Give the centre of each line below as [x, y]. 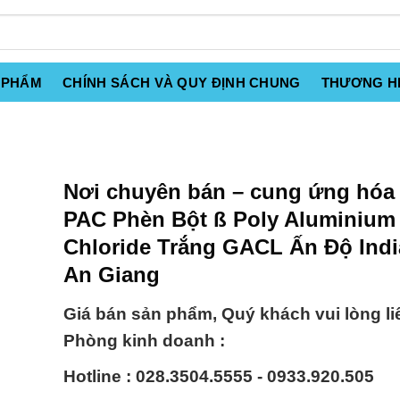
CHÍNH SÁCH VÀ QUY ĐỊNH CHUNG [182, 83]
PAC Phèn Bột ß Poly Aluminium [229, 219]
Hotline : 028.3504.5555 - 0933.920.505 [219, 377]
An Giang [112, 275]
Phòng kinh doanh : [144, 341]
